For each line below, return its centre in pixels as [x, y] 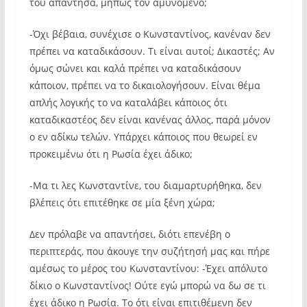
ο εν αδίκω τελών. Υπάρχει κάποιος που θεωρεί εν [143, 137]
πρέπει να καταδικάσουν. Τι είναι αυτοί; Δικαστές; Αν [152, 51]
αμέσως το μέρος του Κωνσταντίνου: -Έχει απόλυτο [148, 268]
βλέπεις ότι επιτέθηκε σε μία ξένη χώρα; [122, 202]
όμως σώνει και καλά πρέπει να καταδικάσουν [135, 68]
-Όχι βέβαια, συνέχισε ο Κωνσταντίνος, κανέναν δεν [150, 34]
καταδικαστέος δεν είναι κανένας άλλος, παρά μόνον [150, 120]
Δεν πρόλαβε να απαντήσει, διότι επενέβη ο [130, 234]
